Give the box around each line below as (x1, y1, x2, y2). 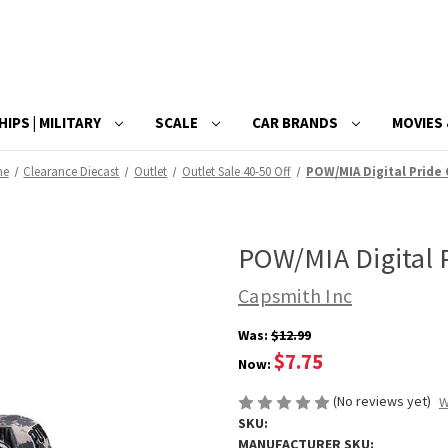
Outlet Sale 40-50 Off (182, 162, 292, 180)
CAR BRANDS (252, 112, 341, 132)
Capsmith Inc (238, 282, 352, 308)
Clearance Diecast (23, 162, 120, 180)
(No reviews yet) (333, 391, 431, 410)
